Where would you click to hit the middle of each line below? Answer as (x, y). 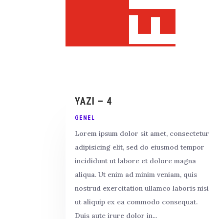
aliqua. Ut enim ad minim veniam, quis (136, 174)
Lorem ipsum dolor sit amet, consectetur (142, 133)
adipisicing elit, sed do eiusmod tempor (140, 147)
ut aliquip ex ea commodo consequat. (136, 202)
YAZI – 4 (94, 101)
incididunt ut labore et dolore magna (136, 161)
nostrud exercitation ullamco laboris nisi (142, 188)
